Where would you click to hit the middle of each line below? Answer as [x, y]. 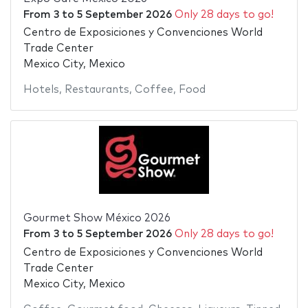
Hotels [41, 90]
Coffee [154, 90]
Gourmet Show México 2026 [97, 219]
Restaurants [97, 90]
